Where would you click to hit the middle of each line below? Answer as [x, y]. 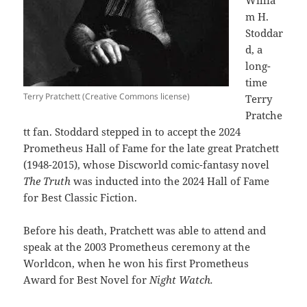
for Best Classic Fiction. [81, 197]
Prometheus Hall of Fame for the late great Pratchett [151, 148]
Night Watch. [183, 279]
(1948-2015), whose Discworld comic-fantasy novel [147, 164]
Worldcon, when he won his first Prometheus [136, 263]
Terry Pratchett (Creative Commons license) [107, 96]
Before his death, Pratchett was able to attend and [145, 230]
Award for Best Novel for [87, 279]
